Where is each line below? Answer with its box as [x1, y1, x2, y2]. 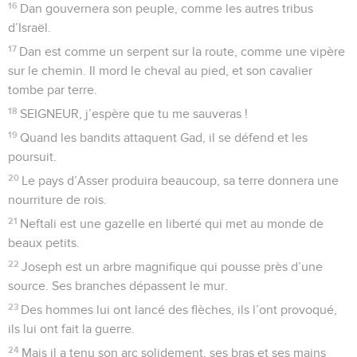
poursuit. [8, 150, 57, 163]
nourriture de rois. [8, 193, 107, 206]
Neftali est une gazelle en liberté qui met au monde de [20, 217, 324, 230]
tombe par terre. [8, 83, 97, 96]
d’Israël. [8, 21, 51, 34]
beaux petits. [8, 236, 80, 249]
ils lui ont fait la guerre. [8, 322, 135, 335]
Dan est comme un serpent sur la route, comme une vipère [19, 45, 346, 58]
